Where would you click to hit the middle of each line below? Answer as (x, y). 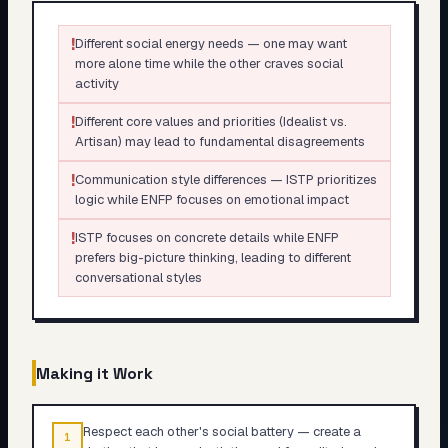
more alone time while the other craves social (208, 63)
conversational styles (138, 277)
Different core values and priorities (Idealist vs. (210, 121)
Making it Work (94, 373)
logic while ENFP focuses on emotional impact (211, 199)
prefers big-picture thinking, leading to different (212, 257)
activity (96, 83)
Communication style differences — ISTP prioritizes (225, 179)
